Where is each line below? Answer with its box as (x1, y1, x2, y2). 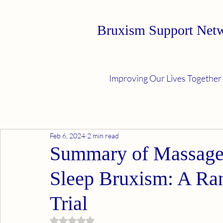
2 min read (87, 131, 119, 140)
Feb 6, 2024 (50, 131, 85, 140)
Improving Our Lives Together (109, 73, 222, 84)
